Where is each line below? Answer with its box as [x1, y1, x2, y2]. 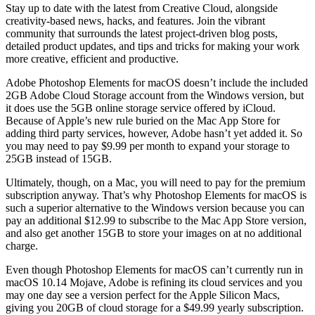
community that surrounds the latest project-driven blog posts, [6, 27, 278, 39]
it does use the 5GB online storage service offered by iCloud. [6, 101, 276, 114]
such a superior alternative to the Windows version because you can [6, 201, 304, 214]
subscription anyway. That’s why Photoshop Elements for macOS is [6, 188, 307, 201]
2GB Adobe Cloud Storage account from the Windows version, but [6, 89, 304, 101]
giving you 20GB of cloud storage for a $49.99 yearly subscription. [6, 301, 304, 314]
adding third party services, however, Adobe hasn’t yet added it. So [6, 127, 302, 139]
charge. [6, 239, 38, 252]
